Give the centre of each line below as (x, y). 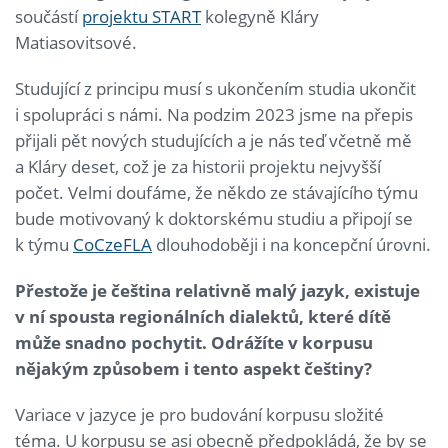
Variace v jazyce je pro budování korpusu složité (199, 415)
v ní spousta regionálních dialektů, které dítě (203, 317)
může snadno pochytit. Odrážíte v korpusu (194, 343)
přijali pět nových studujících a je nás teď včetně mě (213, 141)
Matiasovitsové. (76, 43)
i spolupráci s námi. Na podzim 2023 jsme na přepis (214, 115)
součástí (48, 17)
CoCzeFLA (112, 245)
